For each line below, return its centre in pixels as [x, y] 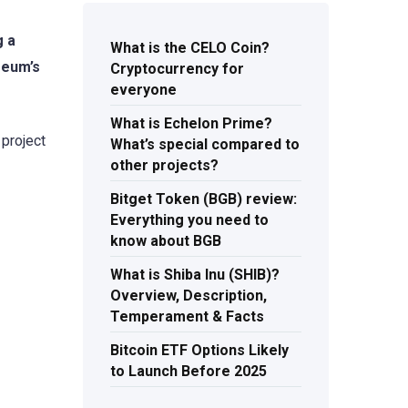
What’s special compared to [205, 145]
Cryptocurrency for [177, 69]
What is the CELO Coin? [190, 48]
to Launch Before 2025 [189, 372]
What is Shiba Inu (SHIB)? [195, 275]
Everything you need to [189, 220]
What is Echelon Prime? [191, 124]
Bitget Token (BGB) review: [204, 199]
